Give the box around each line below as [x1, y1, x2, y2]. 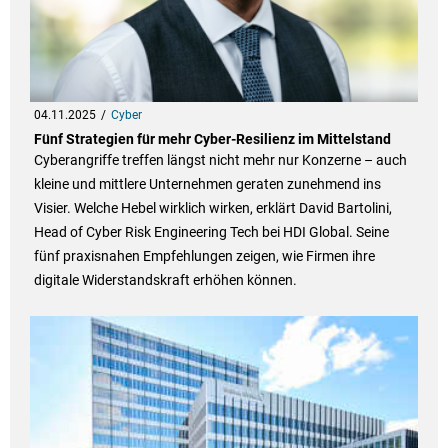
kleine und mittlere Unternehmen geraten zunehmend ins [33, 176, 381, 193]
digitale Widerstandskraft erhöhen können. [33, 272, 297, 289]
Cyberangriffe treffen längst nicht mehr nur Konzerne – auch [33, 152, 407, 169]
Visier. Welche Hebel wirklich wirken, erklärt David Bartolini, [33, 200, 392, 217]
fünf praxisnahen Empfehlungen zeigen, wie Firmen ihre [33, 248, 375, 265]
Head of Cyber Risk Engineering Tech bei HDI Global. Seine [33, 224, 389, 241]
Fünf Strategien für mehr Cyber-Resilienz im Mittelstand [33, 131, 391, 148]
